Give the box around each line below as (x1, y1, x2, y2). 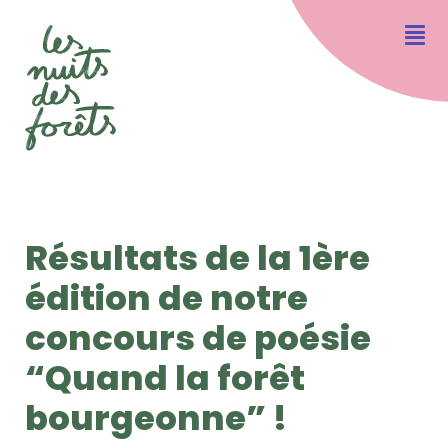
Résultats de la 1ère (25, 234, 370, 283)
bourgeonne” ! (25, 394, 287, 443)
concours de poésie (25, 314, 371, 363)
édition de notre (25, 274, 308, 323)
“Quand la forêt (25, 354, 305, 403)
